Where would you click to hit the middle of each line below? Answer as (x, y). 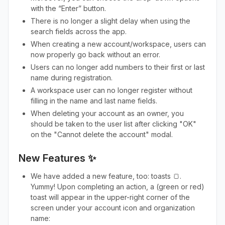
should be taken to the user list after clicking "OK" (114, 124)
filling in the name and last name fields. (94, 101)
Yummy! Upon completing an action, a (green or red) (118, 187)
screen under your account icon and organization (113, 208)
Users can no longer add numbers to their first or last (118, 67)
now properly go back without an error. (95, 54)
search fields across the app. (80, 31)
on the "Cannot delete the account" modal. (102, 134)
